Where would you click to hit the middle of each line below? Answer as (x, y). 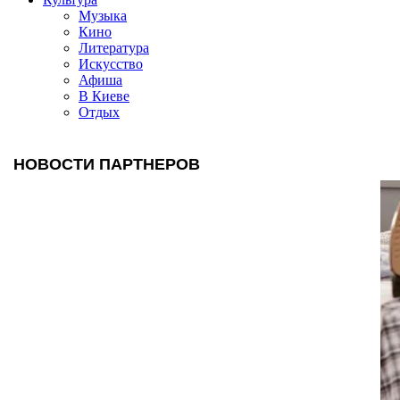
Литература (114, 47)
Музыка (103, 15)
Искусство (111, 63)
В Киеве (104, 96)
